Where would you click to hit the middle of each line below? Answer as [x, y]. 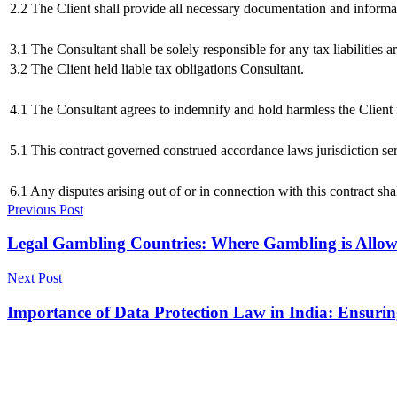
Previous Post [45, 209]
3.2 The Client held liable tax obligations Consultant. [157, 68]
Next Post [35, 277]
